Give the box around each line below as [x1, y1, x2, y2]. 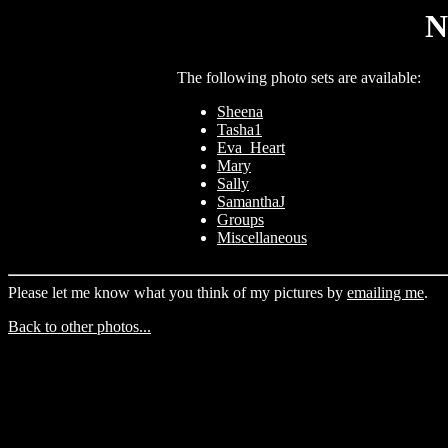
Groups [217, 211, 264, 229]
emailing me [347, 284, 424, 302]
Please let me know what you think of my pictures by [8, 284, 347, 302]
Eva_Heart [217, 139, 285, 157]
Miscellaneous [217, 229, 307, 247]
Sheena [217, 103, 263, 121]
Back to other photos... [8, 318, 151, 336]
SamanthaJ [217, 193, 285, 211]
